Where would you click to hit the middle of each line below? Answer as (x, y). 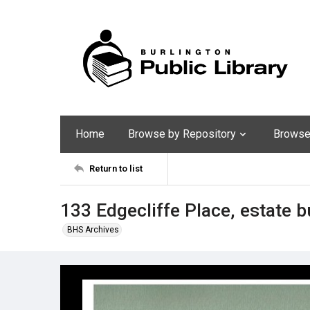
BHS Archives (93, 229)
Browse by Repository (182, 134)
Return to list (116, 169)
